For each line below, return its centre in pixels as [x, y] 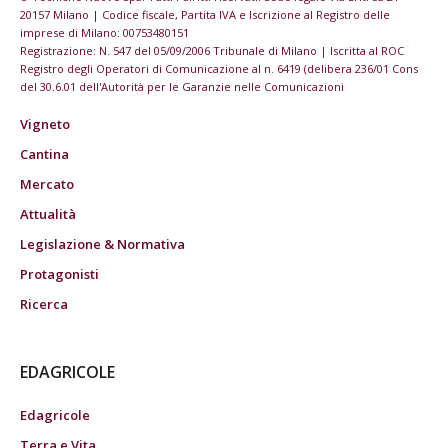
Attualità [48, 214]
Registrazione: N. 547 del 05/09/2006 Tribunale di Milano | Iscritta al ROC [212, 51]
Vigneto [45, 124]
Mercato [47, 184]
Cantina [44, 154]
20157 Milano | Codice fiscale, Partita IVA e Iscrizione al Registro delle [205, 15]
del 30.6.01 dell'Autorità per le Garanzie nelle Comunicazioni [182, 87]
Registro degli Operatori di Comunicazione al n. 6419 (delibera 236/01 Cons [219, 69]
